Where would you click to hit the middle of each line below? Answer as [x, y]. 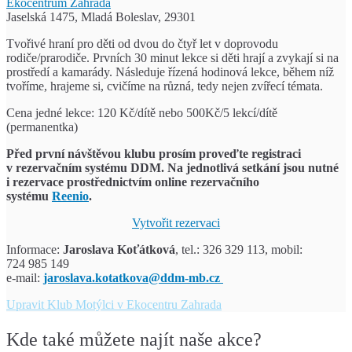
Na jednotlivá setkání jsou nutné [253, 168]
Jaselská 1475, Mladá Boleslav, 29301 [101, 17]
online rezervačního [207, 182]
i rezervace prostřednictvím [81, 182]
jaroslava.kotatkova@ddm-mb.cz [133, 278]
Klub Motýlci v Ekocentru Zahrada [134, 305]
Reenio [70, 196]
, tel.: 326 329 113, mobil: [239, 250]
